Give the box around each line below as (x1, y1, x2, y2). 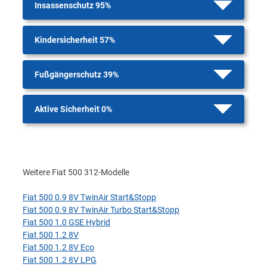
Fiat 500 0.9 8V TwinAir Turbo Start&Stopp (23, 205, 179, 215)
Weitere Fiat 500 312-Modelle (23, 167, 129, 177)
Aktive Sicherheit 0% (35, 104, 112, 114)
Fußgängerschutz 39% (35, 70, 119, 79)
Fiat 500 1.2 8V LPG (23, 255, 97, 265)
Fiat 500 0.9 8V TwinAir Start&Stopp (23, 193, 156, 202)
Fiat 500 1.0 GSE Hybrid (23, 218, 110, 227)
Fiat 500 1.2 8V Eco (23, 243, 94, 252)
